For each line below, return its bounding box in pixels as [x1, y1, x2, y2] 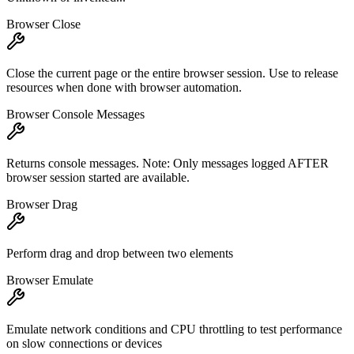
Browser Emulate [6, 273, 93, 288]
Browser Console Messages [6, 107, 145, 122]
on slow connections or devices [6, 337, 162, 351]
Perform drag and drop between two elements [6, 247, 233, 261]
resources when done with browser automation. [6, 81, 242, 95]
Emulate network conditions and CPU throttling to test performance [6, 322, 342, 337]
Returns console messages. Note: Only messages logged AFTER [6, 156, 329, 171]
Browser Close [6, 17, 81, 32]
